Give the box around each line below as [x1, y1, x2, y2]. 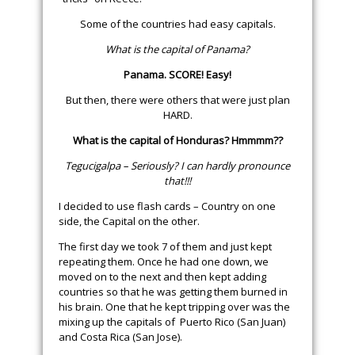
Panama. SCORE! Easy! [124, 67, 231, 82]
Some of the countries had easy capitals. [79, 16, 276, 31]
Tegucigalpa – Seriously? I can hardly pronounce [65, 158, 290, 173]
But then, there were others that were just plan [65, 92, 290, 107]
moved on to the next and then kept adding [59, 269, 266, 284]
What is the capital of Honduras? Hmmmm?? [72, 132, 283, 147]
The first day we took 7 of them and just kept [59, 239, 272, 254]
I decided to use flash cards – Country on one [59, 198, 276, 213]
